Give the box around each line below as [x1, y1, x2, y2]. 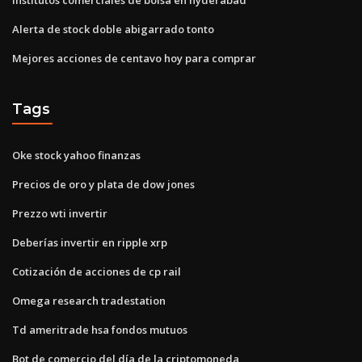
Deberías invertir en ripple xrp [12, 234, 167, 250]
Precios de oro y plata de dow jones [12, 176, 195, 192]
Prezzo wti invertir [12, 205, 107, 221]
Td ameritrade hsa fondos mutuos [12, 322, 187, 337]
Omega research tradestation [12, 293, 166, 308]
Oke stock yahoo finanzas [12, 147, 141, 162]
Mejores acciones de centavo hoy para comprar [12, 50, 256, 65]
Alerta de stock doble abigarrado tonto [12, 21, 214, 36]
